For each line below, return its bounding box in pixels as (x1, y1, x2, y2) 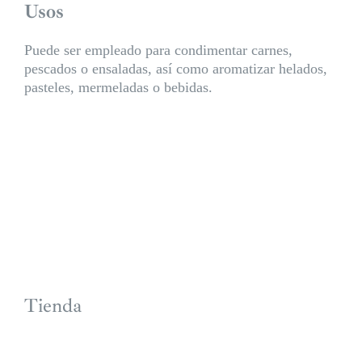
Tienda (23, 293, 82, 318)
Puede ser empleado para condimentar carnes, (23, 41, 293, 58)
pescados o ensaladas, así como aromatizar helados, (23, 60, 327, 77)
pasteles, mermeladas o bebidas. (23, 78, 213, 95)
